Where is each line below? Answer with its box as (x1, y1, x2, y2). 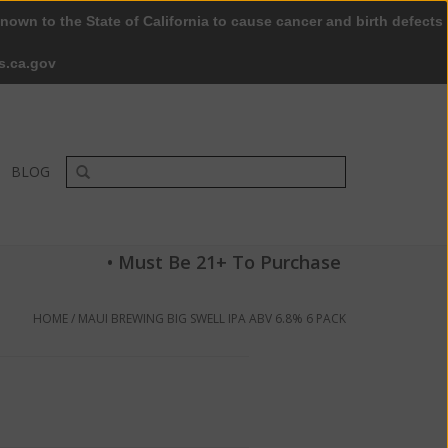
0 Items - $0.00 (93, 51, 181, 68)
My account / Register (223, 51, 346, 68)
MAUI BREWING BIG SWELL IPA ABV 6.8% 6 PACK (78, 310, 346, 327)
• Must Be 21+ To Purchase (107, 250, 341, 274)
